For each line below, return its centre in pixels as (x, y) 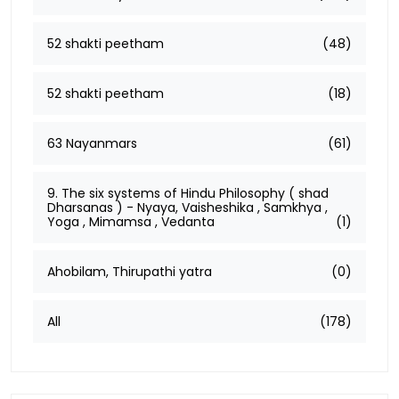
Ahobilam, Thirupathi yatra (130, 271)
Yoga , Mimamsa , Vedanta (131, 221)
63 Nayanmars (92, 143)
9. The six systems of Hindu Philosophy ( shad (188, 193)
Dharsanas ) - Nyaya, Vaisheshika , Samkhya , (187, 207)
